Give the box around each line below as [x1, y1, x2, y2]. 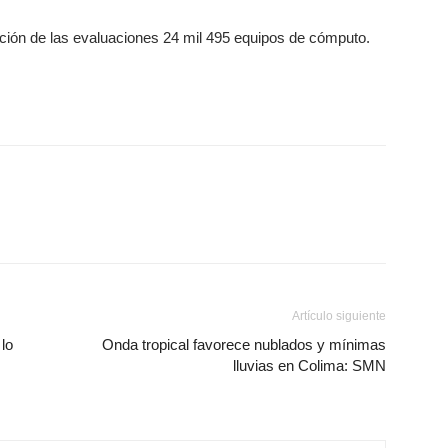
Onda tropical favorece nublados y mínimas [102, 336, 386, 353]
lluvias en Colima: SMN [233, 357, 386, 374]
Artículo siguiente [292, 309, 386, 323]
